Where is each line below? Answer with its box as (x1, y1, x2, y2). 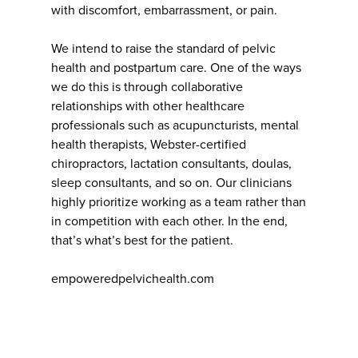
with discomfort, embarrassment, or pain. (51, 2, 277, 19)
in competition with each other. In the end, (51, 213, 288, 230)
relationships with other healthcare (51, 98, 245, 115)
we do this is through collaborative (51, 79, 243, 96)
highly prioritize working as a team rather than (51, 194, 306, 211)
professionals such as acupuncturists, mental (51, 117, 299, 134)
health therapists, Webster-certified (51, 137, 246, 153)
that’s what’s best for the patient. (51, 233, 233, 249)
